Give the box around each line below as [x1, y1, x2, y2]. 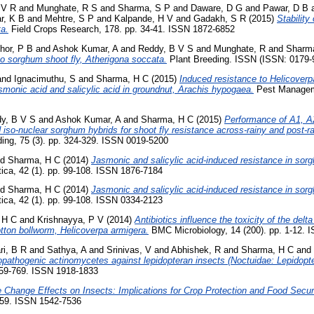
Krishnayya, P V [37, 214, 104, 226]
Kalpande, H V [114, 13, 173, 25]
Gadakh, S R [193, 13, 246, 25]
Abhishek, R [171, 245, 221, 256]
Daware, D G [191, 3, 243, 14]
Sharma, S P [118, 3, 170, 14]
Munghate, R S [36, 3, 97, 14]
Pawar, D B [263, 3, 308, 14]
